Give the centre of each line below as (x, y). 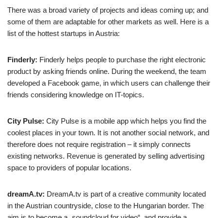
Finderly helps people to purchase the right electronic (122, 60)
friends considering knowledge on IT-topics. (76, 95)
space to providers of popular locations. (69, 168)
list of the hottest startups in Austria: (64, 33)
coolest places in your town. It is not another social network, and (108, 133)
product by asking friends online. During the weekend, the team (107, 71)
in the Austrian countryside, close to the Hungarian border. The (106, 206)
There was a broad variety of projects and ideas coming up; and (108, 10)
